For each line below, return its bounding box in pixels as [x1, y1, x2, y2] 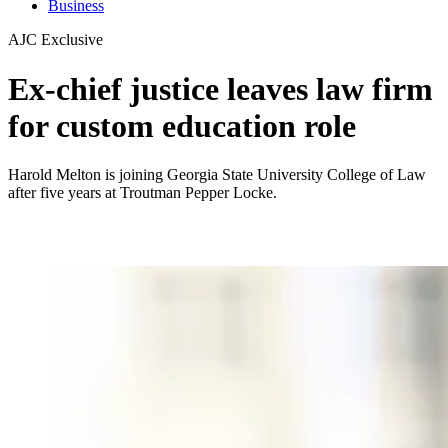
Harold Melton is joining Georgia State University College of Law [8, 166, 426, 184]
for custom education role [8, 107, 356, 144]
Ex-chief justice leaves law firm [8, 70, 433, 107]
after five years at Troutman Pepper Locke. [8, 184, 281, 202]
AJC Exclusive [8, 31, 103, 49]
